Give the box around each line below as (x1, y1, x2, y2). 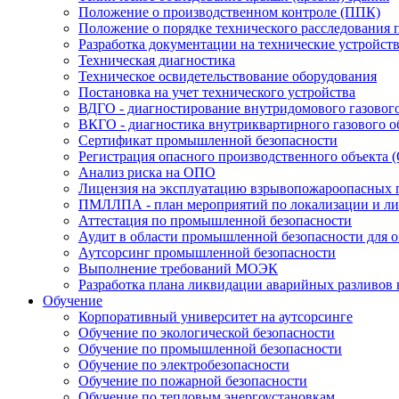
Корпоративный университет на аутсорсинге (78, 309, 353, 324)
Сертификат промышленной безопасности (78, 133, 338, 148)
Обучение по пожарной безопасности (78, 373, 307, 388)
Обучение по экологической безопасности (78, 325, 335, 340)
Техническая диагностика (78, 53, 235, 68)
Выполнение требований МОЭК (78, 261, 278, 276)
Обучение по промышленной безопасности (78, 341, 342, 356)
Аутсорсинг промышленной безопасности (78, 245, 336, 260)
